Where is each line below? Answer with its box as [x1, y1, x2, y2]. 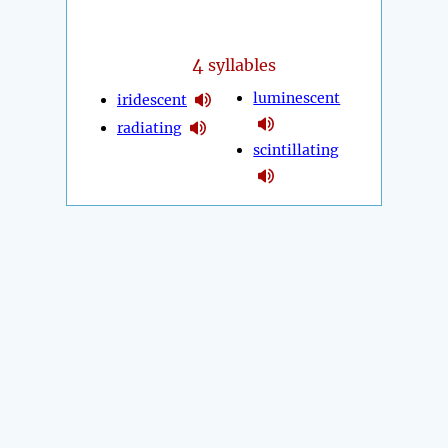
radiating [117, 118, 182, 137]
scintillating [253, 141, 340, 160]
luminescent [253, 89, 341, 108]
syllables [204, 55, 277, 76]
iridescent [117, 90, 187, 109]
